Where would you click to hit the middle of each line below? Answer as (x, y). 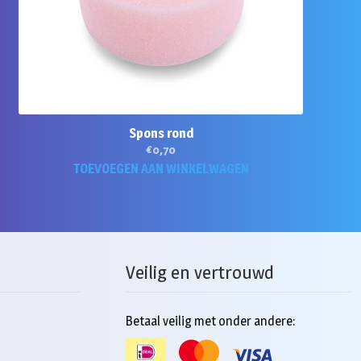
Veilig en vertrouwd (199, 273)
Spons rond (161, 133)
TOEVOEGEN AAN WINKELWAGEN (161, 168)
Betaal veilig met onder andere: (210, 321)
